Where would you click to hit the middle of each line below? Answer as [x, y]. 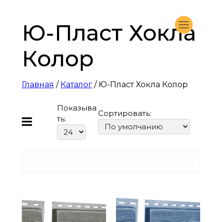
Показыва [77, 108]
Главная [38, 84]
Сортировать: [125, 113]
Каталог [76, 84]
